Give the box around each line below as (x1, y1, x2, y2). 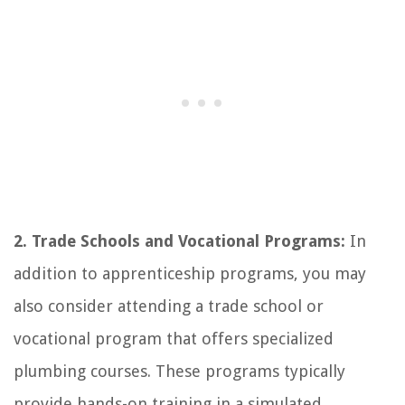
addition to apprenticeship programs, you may (14, 263, 366, 283)
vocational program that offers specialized (14, 328, 334, 348)
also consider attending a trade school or (14, 296, 324, 316)
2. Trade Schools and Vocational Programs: (14, 231, 345, 250)
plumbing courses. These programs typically (14, 361, 345, 381)
